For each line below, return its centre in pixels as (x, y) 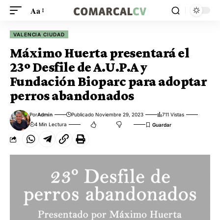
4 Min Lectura (51, 124)
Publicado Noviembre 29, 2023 (108, 114)
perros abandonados (72, 96)
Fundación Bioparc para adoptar (109, 81)
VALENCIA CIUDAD (39, 34)
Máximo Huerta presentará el (99, 53)
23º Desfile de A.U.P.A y (79, 67)
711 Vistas (173, 114)
